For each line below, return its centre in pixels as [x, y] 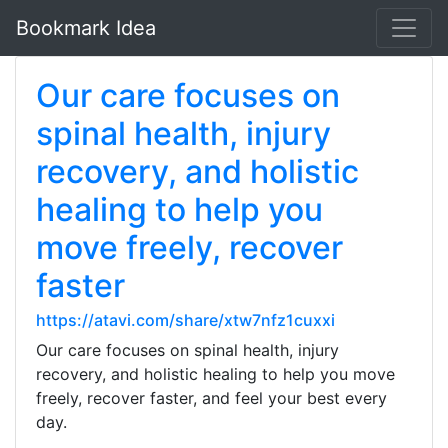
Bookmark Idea [86, 28]
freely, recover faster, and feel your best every [211, 398]
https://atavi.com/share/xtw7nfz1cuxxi [185, 320]
